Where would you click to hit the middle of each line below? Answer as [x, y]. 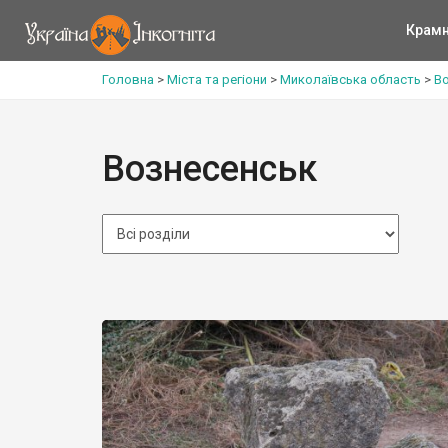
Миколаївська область [350, 79]
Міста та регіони [217, 79]
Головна [128, 79]
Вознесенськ [209, 169]
